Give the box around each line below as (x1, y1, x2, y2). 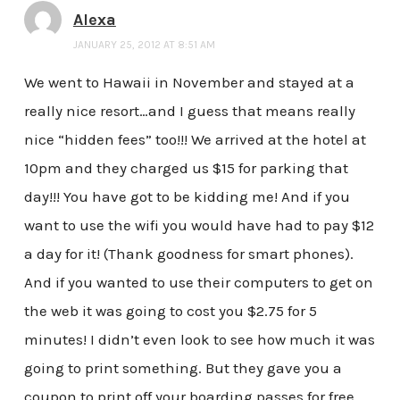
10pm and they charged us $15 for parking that (23, 158, 348, 177)
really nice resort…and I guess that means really (23, 101, 355, 120)
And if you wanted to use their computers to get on (23, 272, 373, 291)
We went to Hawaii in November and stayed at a (23, 72, 354, 91)
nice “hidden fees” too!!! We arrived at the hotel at (23, 129, 366, 148)
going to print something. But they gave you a (23, 358, 342, 377)
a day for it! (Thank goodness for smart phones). (23, 244, 354, 262)
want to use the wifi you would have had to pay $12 (23, 215, 374, 234)
